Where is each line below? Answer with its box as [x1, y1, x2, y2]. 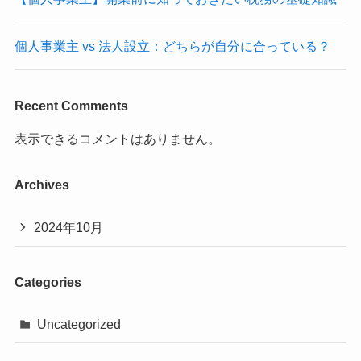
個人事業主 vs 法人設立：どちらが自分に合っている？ [14, 38, 330, 53]
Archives [14, 177, 69, 193]
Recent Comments [14, 98, 128, 114]
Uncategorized [37, 317, 122, 332]
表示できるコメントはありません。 [14, 131, 221, 147]
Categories [14, 274, 81, 289]
